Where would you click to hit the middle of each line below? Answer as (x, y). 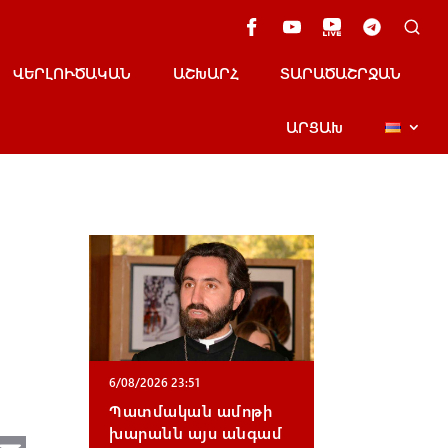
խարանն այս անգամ (196, 432)
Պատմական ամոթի (191, 410)
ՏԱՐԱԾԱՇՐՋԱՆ (341, 73)
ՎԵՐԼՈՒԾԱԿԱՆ (72, 73)
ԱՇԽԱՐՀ (206, 73)
